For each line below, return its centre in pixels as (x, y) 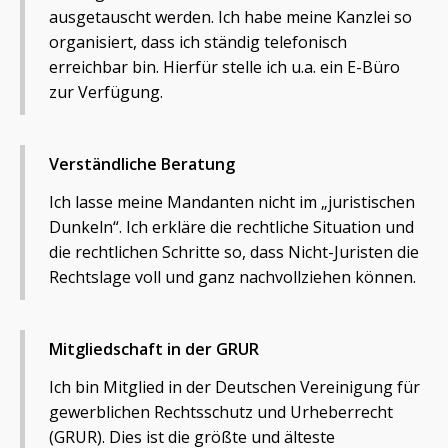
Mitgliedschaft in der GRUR (154, 349)
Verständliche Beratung (142, 164)
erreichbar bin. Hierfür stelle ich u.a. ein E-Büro (224, 67)
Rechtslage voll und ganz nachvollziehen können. (232, 277)
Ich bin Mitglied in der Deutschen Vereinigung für (234, 387)
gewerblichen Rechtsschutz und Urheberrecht (221, 412)
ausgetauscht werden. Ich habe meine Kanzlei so (230, 17)
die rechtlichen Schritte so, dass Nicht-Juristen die (234, 252)
